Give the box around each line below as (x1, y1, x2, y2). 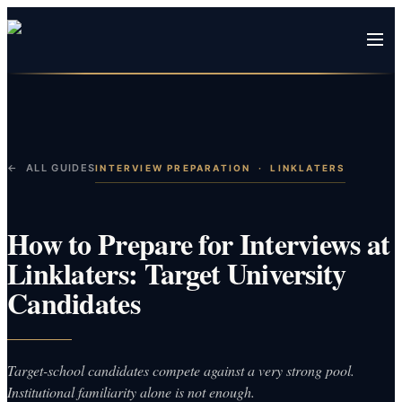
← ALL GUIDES (7, 162, 96, 174)
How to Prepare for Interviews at (7, 222, 390, 265)
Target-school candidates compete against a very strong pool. (7, 360, 354, 380)
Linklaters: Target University (7, 251, 346, 294)
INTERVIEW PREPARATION (95, 162, 251, 173)
